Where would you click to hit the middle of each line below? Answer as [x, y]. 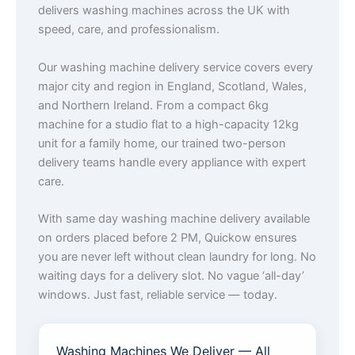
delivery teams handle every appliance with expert [172, 162]
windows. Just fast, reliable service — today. [158, 294]
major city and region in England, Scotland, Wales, [172, 86]
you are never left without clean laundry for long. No [177, 256]
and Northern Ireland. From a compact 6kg [153, 105]
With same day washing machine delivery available [174, 218]
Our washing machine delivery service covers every [176, 67]
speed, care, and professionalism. [129, 30]
